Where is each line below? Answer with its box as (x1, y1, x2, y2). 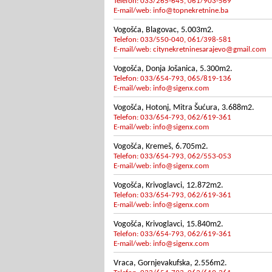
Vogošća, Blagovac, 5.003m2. (114, 25, 214, 35)
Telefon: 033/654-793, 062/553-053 (114, 152, 231, 160)
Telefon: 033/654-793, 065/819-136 (114, 75, 231, 83)
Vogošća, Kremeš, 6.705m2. (114, 142, 208, 151)
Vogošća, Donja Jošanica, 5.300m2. (114, 64, 233, 73)
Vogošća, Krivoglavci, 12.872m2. (114, 181, 223, 190)
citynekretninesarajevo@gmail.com (153, 46, 266, 53)
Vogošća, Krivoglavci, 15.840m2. (114, 220, 223, 229)
